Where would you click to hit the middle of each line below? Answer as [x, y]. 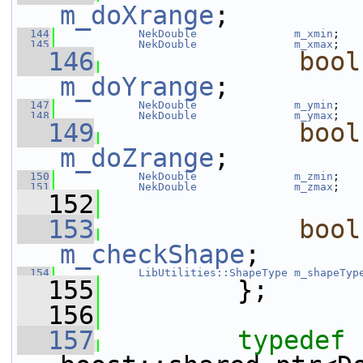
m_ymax [314, 115]
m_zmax [314, 187]
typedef [291, 340]
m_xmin [314, 34]
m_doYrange [137, 87]
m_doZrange [137, 158]
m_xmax [314, 44]
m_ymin [314, 105]
